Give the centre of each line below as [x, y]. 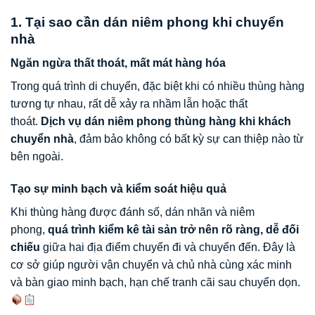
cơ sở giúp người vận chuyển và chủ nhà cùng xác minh [151, 265]
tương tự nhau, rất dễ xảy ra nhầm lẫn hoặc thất [129, 104]
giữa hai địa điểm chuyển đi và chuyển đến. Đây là [168, 247]
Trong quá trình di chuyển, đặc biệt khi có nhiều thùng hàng [157, 86]
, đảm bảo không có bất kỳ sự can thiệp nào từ [189, 139]
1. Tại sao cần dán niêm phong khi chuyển [147, 22]
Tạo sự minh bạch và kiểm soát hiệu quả [118, 189]
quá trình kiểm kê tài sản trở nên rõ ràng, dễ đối [173, 230]
